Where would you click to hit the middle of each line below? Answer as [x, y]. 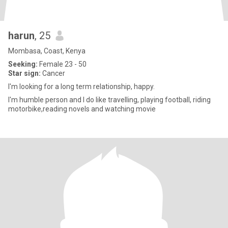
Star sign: [24, 73]
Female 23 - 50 [62, 64]
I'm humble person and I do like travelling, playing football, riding [109, 100]
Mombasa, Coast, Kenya [47, 51]
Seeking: [23, 64]
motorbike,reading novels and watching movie [82, 109]
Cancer [53, 73]
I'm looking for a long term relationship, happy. [81, 87]
